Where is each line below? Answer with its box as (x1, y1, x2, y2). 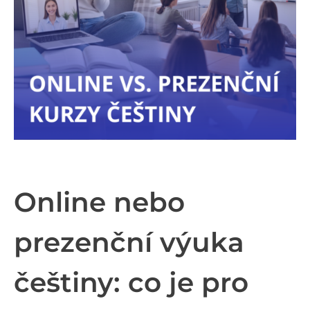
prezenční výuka (14, 225, 244, 259)
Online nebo (14, 185, 185, 219)
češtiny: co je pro (14, 265, 248, 299)
